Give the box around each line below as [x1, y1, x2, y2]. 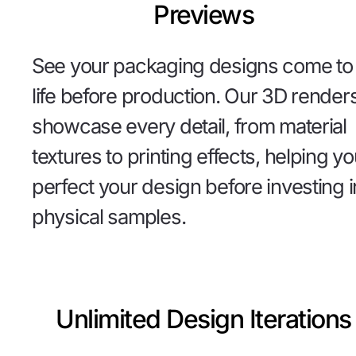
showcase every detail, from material [32, 114, 346, 139]
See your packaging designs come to [32, 53, 353, 79]
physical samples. [32, 204, 186, 230]
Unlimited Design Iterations [56, 303, 351, 335]
